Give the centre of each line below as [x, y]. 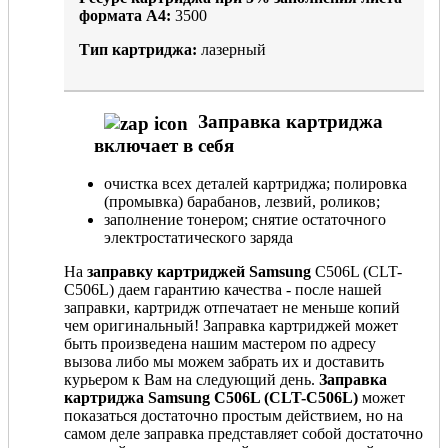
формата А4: [125, 16]
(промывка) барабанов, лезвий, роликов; [242, 202]
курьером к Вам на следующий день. [191, 380]
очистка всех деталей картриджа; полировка [255, 184]
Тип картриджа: [138, 50]
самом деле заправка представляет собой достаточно [243, 434]
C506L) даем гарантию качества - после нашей [223, 290]
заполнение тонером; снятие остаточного [245, 220]
